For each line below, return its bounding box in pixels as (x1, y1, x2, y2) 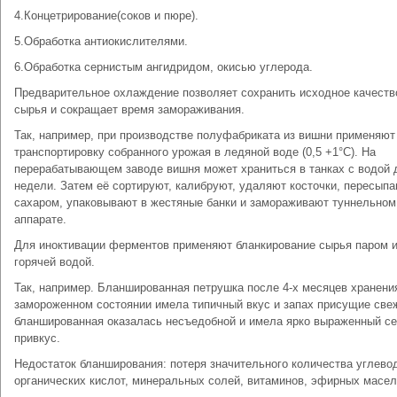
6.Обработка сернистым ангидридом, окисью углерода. (14, 60, 313, 74)
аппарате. (14, 213, 66, 226)
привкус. (14, 331, 60, 345)
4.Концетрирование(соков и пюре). (14, 9, 198, 22)
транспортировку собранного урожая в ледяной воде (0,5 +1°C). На (14, 145, 376, 159)
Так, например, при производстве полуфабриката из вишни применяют (14, 128, 395, 142)
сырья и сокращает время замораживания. (14, 103, 245, 116)
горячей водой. (14, 255, 95, 269)
